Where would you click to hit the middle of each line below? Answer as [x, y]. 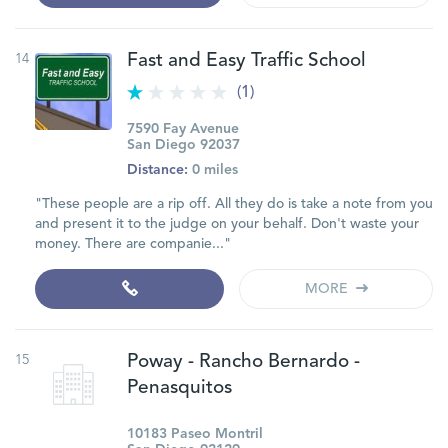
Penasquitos [179, 388]
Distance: [157, 170]
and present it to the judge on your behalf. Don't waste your [227, 224]
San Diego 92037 [183, 145]
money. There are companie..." [133, 244]
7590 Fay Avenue [183, 129]
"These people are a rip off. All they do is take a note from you [234, 204]
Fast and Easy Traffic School [246, 61]
